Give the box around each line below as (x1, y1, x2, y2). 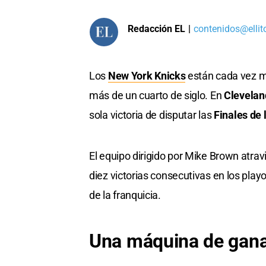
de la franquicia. (89, 189, 161, 202)
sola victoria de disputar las (89, 109, 214, 122)
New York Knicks (107, 69, 186, 83)
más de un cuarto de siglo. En (89, 89, 224, 102)
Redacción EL (128, 23, 185, 34)
